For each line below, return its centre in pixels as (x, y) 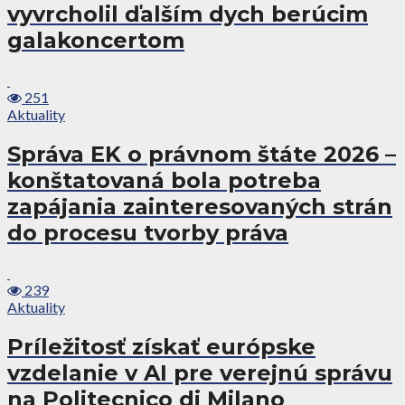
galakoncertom (96, 41)
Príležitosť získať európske (161, 346)
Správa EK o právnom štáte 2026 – (202, 155)
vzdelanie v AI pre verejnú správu (200, 372)
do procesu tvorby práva (148, 233)
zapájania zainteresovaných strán (200, 207)
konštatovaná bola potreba (164, 181)
